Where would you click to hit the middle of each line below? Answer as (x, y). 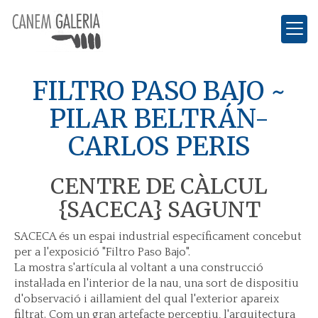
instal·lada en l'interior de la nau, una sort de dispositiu (157, 283)
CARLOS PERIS (159, 147)
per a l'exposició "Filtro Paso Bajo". (102, 252)
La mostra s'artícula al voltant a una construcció (139, 268)
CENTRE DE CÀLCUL (159, 186)
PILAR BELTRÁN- (159, 119)
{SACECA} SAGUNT (159, 209)
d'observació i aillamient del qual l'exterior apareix (147, 299)
